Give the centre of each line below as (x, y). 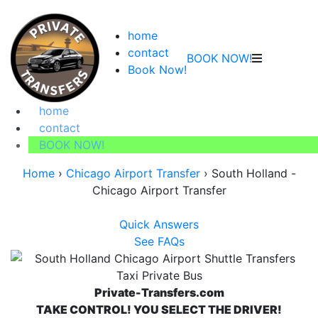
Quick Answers (159, 224)
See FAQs (159, 241)
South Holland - (253, 173)
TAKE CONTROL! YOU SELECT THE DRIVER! (159, 309)
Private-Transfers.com (159, 292)
